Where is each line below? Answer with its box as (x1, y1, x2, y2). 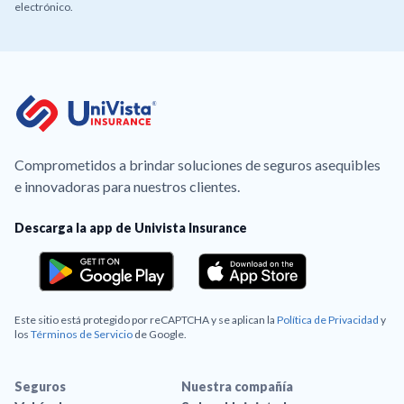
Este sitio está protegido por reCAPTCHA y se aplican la (14, 313, 277, 327)
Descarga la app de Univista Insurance (14, 220, 247, 236)
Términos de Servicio (31, 327, 133, 342)
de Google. (133, 327, 187, 342)
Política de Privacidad (277, 313, 379, 327)
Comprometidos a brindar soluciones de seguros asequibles (14, 156, 381, 174)
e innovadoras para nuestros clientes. (14, 178, 240, 196)
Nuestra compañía (181, 379, 294, 395)
